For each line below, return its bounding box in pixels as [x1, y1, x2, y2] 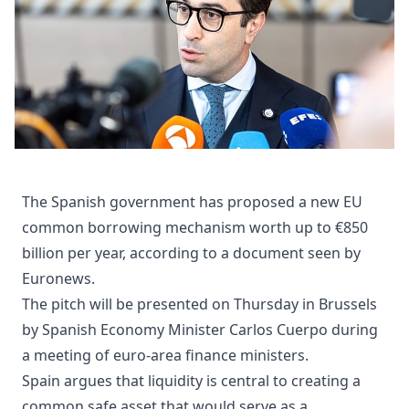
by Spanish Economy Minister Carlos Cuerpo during [22, 319, 378, 340]
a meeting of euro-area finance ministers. [22, 344, 309, 365]
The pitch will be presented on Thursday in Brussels [22, 293, 377, 314]
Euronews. [22, 267, 95, 288]
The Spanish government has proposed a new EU [22, 191, 362, 212]
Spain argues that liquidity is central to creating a [22, 370, 361, 391]
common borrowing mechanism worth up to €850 [22, 216, 368, 237]
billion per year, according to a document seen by [22, 242, 361, 263]
